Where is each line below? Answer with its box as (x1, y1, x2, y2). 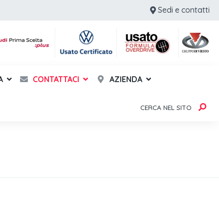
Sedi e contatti (158, 5, 210, 15)
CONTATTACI (31, 74, 80, 84)
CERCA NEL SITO (140, 103, 192, 111)
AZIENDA (107, 74, 142, 84)
